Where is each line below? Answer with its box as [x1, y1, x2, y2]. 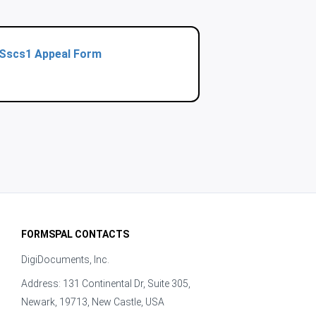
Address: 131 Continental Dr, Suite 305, [20, 278, 190, 289]
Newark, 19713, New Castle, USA [20, 296, 164, 308]
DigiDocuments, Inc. [20, 254, 109, 265]
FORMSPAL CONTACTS [20, 229, 129, 240]
